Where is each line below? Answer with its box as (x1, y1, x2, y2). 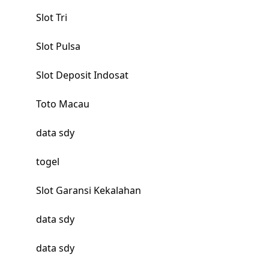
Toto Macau (35, 97, 89, 111)
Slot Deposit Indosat (35, 68, 128, 82)
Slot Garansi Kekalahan (35, 184, 141, 198)
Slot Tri (35, 11, 67, 25)
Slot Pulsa (35, 40, 80, 53)
